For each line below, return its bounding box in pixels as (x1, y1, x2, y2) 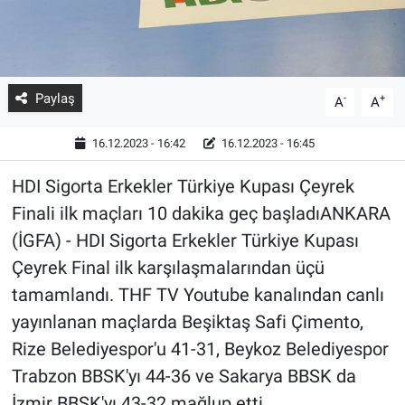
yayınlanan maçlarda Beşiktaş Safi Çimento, (11, 310, 363, 333)
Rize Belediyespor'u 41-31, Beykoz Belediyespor (11, 337, 389, 360)
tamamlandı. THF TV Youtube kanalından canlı (11, 283, 384, 306)
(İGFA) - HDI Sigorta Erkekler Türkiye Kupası (11, 229, 359, 251)
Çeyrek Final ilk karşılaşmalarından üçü (11, 256, 325, 278)
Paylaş (34, 89, 75, 107)
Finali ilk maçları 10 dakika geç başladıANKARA (11, 202, 391, 224)
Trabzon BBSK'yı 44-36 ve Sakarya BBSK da (11, 364, 356, 387)
